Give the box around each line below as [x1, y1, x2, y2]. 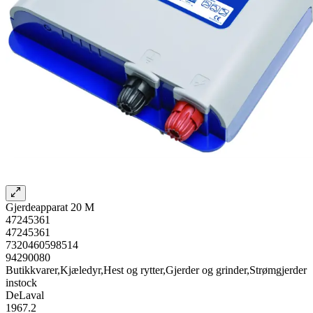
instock [6, 276, 37, 289]
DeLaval [6, 289, 44, 301]
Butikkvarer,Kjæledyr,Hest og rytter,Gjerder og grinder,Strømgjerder [6, 263, 307, 276]
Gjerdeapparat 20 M [6, 201, 94, 213]
